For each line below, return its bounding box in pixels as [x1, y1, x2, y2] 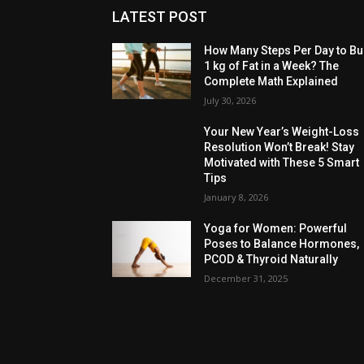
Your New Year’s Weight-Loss [204, 125, 360, 139]
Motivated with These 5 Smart [204, 156, 360, 170]
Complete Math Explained [204, 75, 339, 89]
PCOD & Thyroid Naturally [204, 253, 339, 266]
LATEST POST [112, 8, 207, 26]
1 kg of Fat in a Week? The [204, 59, 340, 73]
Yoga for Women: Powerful [204, 222, 348, 236]
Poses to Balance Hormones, [204, 237, 360, 251]
